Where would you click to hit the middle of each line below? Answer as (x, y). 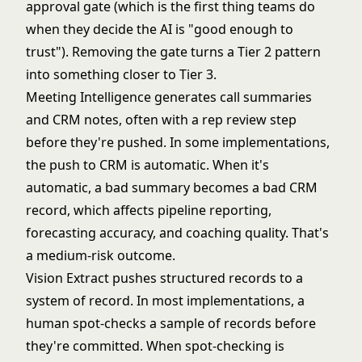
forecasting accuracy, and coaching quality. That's (177, 233)
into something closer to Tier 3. (121, 74)
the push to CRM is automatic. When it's (147, 165)
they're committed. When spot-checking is (155, 346)
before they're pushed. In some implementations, (178, 142)
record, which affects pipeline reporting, (149, 210)
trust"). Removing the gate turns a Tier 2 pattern (173, 52)
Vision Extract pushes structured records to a (164, 278)
